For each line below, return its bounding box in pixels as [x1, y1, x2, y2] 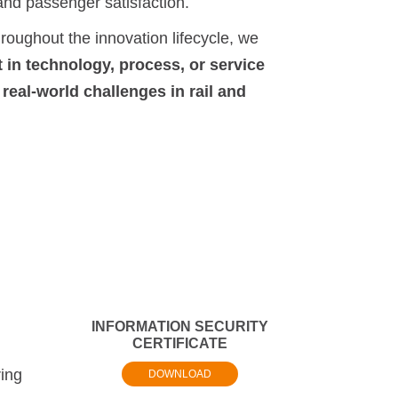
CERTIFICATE [131, 336, 227, 351]
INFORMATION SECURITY [91, 319, 268, 334]
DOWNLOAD [147, 368, 211, 380]
